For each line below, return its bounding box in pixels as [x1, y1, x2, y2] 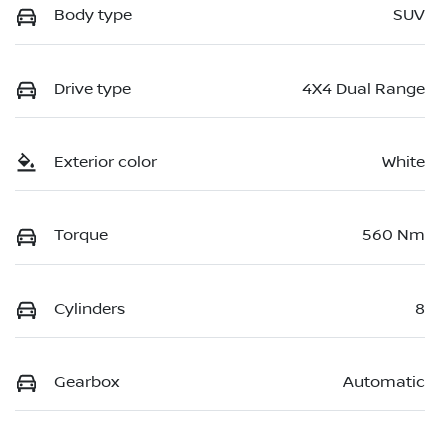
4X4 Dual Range [302, 79, 425, 98]
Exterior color [54, 152, 157, 171]
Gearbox [54, 373, 119, 392]
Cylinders [54, 299, 125, 318]
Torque [54, 226, 108, 245]
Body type [54, 6, 132, 25]
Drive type [54, 79, 131, 98]
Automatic [343, 373, 425, 392]
